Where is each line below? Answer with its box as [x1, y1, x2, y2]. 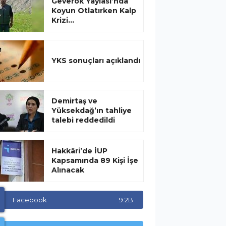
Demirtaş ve [51, 96, 97, 105]
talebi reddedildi [51, 115, 115, 125]
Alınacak [51, 165, 84, 175]
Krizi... [51, 15, 74, 25]
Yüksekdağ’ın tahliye [51, 105, 132, 115]
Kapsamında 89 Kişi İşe [51, 155, 138, 165]
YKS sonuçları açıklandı [51, 55, 140, 65]
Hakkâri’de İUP [51, 146, 107, 155]
